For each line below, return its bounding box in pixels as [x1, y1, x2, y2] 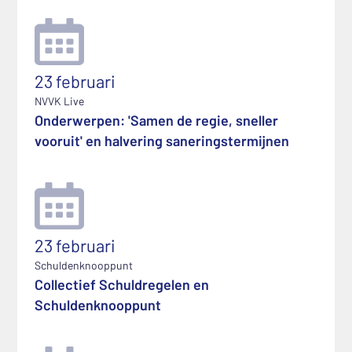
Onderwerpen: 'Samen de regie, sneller [35, 112, 278, 129]
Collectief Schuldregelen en [35, 276, 209, 293]
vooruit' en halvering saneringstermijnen [35, 132, 289, 149]
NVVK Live [35, 94, 84, 108]
